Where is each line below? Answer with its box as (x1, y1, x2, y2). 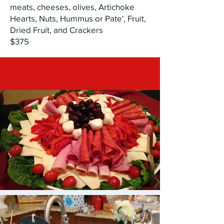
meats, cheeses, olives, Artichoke (10, 2, 134, 11)
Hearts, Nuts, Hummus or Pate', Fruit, (10, 13, 146, 23)
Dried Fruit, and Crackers (10, 25, 103, 34)
